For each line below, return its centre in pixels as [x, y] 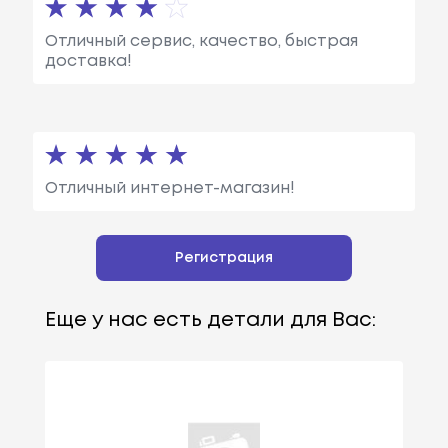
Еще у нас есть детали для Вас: [210, 320]
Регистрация [224, 257]
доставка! [88, 61]
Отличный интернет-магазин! [169, 188]
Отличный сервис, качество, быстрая [201, 41]
